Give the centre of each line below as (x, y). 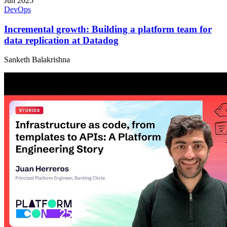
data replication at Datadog (61, 40)
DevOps (17, 9)
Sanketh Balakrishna (37, 60)
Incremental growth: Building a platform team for (108, 29)
